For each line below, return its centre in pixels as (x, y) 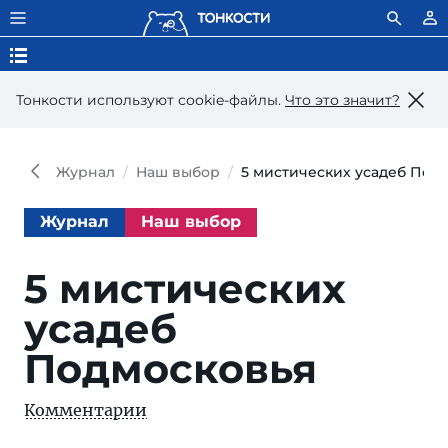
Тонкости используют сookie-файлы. (150, 99)
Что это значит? (342, 99)
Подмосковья (170, 368)
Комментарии (85, 410)
